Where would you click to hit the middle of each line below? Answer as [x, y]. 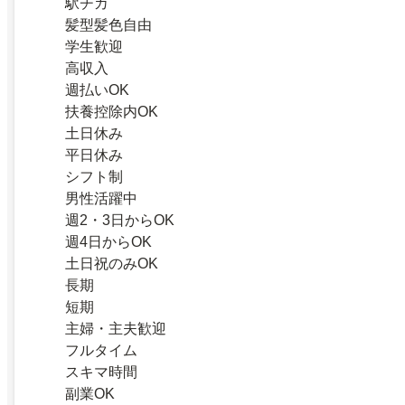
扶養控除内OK [112, 111]
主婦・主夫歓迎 [116, 328]
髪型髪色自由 [108, 24]
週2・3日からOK [120, 220]
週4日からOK [108, 241]
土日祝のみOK [112, 263]
